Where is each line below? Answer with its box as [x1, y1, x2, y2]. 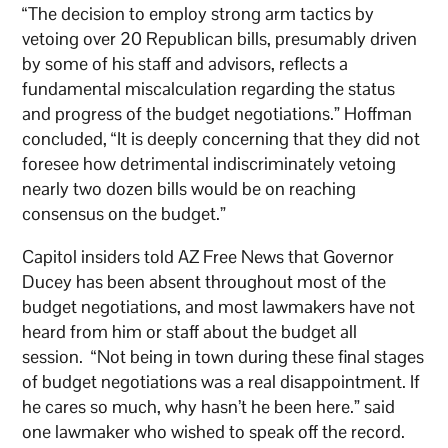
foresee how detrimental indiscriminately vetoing [22, 151, 397, 175]
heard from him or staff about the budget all [22, 319, 358, 343]
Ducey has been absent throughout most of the [22, 269, 387, 293]
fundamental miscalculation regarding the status [22, 76, 396, 100]
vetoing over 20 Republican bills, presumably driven [22, 26, 418, 50]
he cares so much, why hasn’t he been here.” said [22, 394, 396, 418]
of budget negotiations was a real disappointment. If [22, 369, 421, 393]
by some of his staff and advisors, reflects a [22, 51, 349, 75]
